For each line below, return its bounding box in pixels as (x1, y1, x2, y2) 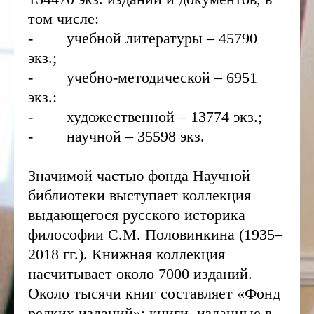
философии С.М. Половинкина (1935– (28, 226, 282, 243)
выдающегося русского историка (28, 206, 245, 224)
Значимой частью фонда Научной (28, 167, 250, 184)
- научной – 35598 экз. (28, 128, 209, 145)
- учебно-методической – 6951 (28, 69, 257, 86)
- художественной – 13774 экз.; (28, 108, 262, 125)
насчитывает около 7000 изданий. (28, 265, 252, 282)
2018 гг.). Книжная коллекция (28, 245, 225, 263)
